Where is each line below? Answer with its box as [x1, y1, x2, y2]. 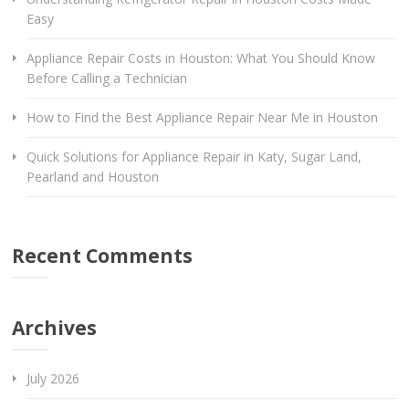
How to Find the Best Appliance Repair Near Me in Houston [26, 108, 378, 126]
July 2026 [26, 369, 79, 387]
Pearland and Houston [26, 167, 159, 185]
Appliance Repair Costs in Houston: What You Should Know [26, 48, 375, 67]
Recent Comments [12, 242, 194, 268]
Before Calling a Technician [26, 68, 187, 87]
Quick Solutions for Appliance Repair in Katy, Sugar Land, [26, 147, 362, 165]
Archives [12, 314, 98, 341]
